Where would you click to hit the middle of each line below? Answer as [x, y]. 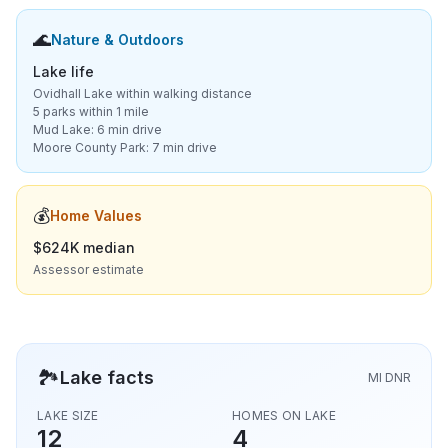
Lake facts [107, 377]
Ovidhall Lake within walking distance [142, 93]
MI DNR [389, 377]
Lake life [63, 71]
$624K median [84, 247]
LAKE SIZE [68, 415]
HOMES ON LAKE [284, 415]
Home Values [96, 215]
